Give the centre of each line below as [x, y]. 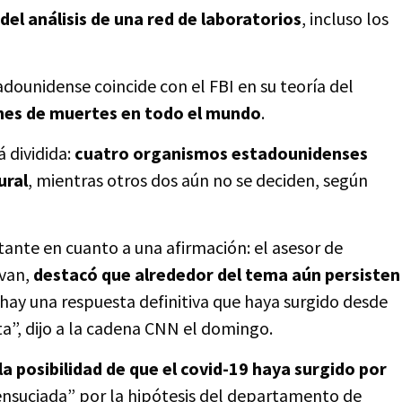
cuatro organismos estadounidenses [221, 153]
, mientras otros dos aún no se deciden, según [198, 180]
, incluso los [345, 18]
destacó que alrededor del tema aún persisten [217, 274]
